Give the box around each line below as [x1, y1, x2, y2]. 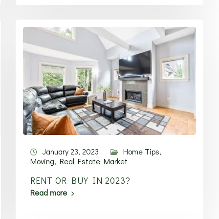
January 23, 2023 [42, 146, 99, 156]
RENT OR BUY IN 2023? [30, 175, 131, 186]
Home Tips [123, 146, 160, 156]
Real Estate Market [60, 156, 128, 166]
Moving [30, 156, 55, 166]
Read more [30, 187, 67, 197]
